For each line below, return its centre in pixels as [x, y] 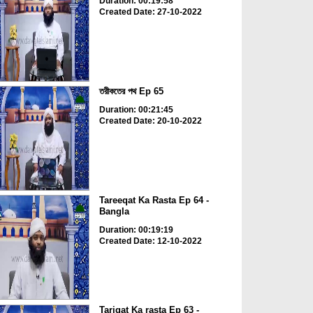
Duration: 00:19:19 [136, 230]
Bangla [114, 212]
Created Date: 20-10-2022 [150, 121]
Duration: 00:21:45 [136, 109]
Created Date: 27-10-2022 [150, 12]
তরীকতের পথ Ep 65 [131, 91]
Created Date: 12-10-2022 [150, 241]
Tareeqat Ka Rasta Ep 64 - [154, 201]
